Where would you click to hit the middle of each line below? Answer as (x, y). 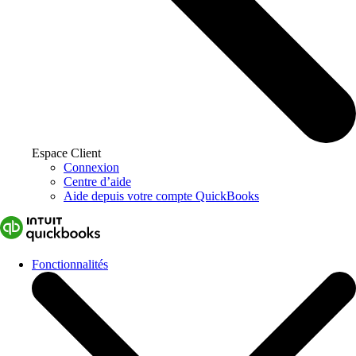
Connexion (91, 168)
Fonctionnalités (70, 265)
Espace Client (66, 153)
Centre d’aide (97, 182)
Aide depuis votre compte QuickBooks (161, 196)
